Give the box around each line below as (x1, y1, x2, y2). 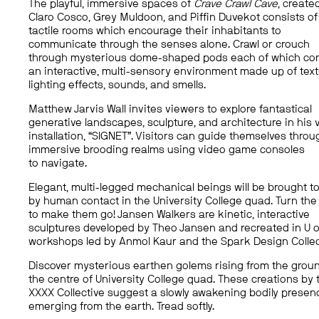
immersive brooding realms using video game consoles (28, 145, 305, 156)
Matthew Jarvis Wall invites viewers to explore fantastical (28, 104, 313, 115)
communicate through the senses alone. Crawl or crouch (28, 39, 310, 51)
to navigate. (28, 158, 88, 169)
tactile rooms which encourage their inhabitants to (28, 26, 282, 37)
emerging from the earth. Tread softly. (28, 301, 215, 313)
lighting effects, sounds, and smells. (28, 80, 206, 91)
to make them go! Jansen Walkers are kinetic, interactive (28, 209, 310, 221)
